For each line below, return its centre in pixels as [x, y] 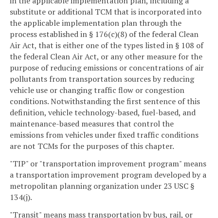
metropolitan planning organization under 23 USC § [102, 186]
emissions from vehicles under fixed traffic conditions [104, 135]
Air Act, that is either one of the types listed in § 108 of [107, 45]
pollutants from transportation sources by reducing [102, 79]
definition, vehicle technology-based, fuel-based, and [103, 113]
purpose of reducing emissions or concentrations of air [107, 68]
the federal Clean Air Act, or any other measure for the [106, 57]
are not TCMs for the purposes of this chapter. [92, 146]
